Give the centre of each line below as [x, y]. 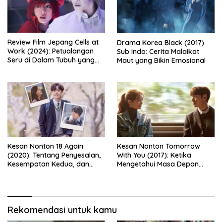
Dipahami [23, 182]
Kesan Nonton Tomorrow [159, 146]
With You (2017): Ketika [154, 155]
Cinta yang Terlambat [43, 173]
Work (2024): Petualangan [51, 51]
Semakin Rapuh [143, 182]
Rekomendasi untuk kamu [62, 210]
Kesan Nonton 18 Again [45, 146]
